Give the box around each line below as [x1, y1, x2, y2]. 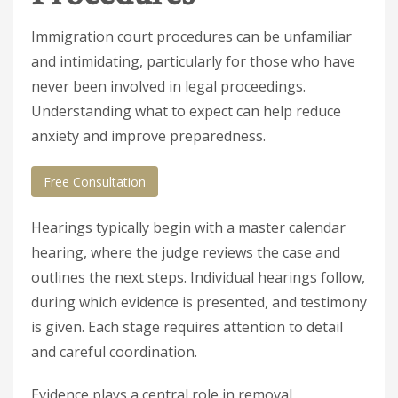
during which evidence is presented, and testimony [31, 292, 367, 312]
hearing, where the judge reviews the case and [31, 243, 340, 262]
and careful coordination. [31, 342, 197, 362]
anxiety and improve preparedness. [31, 126, 266, 146]
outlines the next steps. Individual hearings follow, [31, 267, 365, 287]
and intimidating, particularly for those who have [31, 52, 355, 71]
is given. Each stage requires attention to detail [31, 317, 343, 337]
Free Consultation [44, 173, 146, 190]
